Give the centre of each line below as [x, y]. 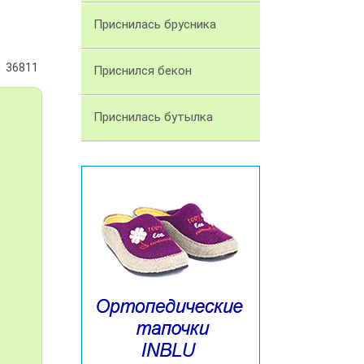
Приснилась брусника [155, 25]
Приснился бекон [143, 71]
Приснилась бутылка [153, 117]
